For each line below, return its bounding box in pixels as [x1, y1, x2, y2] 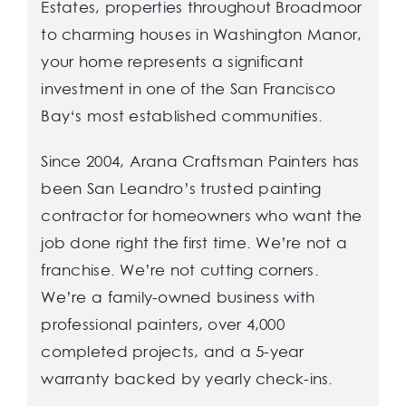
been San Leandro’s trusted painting [41, 178, 322, 200]
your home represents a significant [41, 51, 304, 73]
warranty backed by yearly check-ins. [41, 368, 333, 391]
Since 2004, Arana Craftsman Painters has [41, 150, 360, 173]
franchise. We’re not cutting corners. [41, 259, 319, 282]
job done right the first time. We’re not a [41, 232, 348, 255]
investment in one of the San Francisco [41, 78, 336, 101]
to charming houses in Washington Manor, [41, 24, 362, 46]
